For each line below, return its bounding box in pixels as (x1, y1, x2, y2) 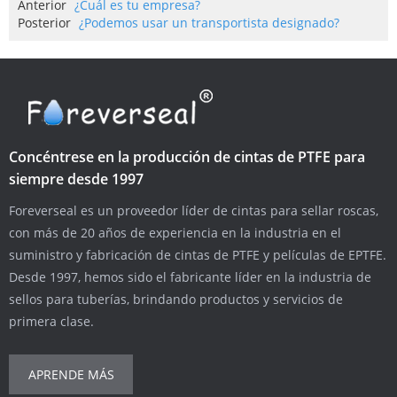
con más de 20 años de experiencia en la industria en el (9, 224, 341, 242)
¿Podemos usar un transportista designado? (79, 14, 339, 32)
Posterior (18, 14, 71, 32)
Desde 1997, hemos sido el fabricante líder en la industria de (9, 269, 371, 286)
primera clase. (9, 313, 94, 331)
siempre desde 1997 (9, 169, 144, 190)
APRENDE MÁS (27, 366, 114, 384)
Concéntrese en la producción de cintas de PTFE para (9, 147, 365, 167)
